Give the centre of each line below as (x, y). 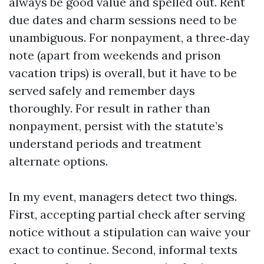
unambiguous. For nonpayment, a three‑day (129, 37)
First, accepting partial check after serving (127, 214)
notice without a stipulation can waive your (130, 232)
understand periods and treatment (105, 143)
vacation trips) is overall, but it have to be (123, 73)
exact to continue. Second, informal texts (123, 250)
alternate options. (58, 161)
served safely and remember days (102, 90)
